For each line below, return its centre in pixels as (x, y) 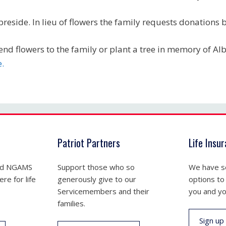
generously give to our (97, 179)
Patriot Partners (89, 143)
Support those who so (96, 167)
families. (71, 203)
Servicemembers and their (103, 191)
